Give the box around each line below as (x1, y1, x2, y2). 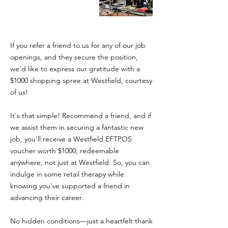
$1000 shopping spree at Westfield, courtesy (10, 76, 152, 85)
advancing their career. (10, 193, 83, 202)
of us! (10, 88, 28, 97)
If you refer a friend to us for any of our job (10, 41, 146, 50)
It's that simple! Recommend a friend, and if (10, 111, 151, 120)
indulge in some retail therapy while (10, 169, 124, 179)
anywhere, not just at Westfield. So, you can (10, 158, 150, 167)
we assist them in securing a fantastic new (10, 123, 144, 132)
